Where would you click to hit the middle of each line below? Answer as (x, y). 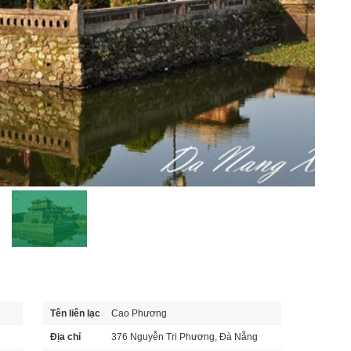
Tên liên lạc (75, 313)
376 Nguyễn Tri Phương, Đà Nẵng (185, 337)
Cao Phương (139, 313)
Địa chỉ (65, 337)
